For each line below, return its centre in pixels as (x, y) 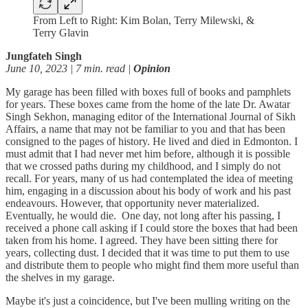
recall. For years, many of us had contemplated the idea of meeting (149, 178)
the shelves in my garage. (62, 277)
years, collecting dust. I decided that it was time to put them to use (147, 252)
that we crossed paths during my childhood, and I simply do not (143, 166)
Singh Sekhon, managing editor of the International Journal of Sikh (151, 116)
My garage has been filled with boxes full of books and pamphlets (148, 91)
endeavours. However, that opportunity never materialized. (132, 203)
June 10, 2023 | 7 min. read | (69, 68)
